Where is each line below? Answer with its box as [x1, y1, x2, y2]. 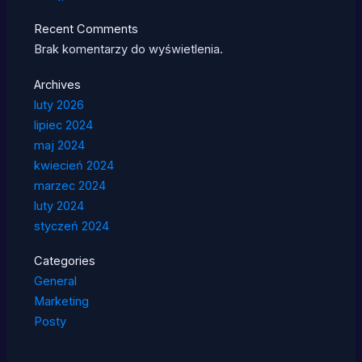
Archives [33, 77, 81, 92]
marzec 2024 [33, 178, 106, 193]
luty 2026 [33, 97, 84, 112]
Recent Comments [33, 22, 138, 37]
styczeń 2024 [33, 218, 109, 234]
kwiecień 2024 [33, 158, 114, 173]
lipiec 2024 [33, 117, 93, 133]
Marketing [33, 293, 89, 309]
